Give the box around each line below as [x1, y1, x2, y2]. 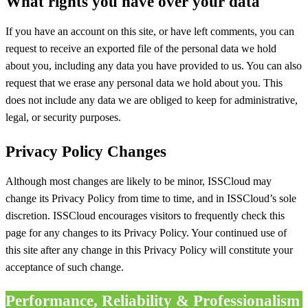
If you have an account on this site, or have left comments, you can [5, 25, 294, 37]
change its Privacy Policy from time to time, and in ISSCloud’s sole [5, 192, 296, 204]
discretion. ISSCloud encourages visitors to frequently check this [5, 209, 285, 221]
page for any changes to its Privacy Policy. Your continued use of [5, 226, 287, 239]
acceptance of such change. [5, 261, 124, 273]
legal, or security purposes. [5, 111, 121, 123]
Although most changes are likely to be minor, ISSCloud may [5, 175, 272, 187]
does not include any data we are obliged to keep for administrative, [5, 93, 298, 106]
